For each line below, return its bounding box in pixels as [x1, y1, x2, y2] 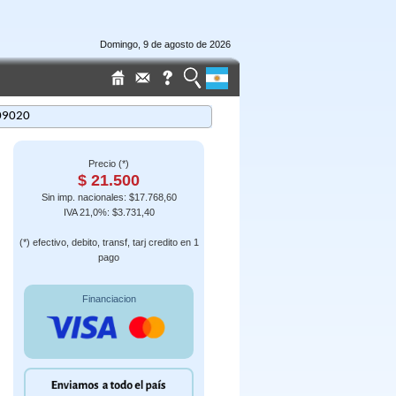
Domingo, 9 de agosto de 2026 [100, 39, 231, 49]
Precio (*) [88, 158, 129, 169]
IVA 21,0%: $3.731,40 [63, 207, 155, 217]
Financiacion [81, 293, 136, 304]
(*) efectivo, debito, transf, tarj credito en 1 [19, 237, 199, 247]
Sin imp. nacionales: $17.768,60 [41, 192, 177, 202]
